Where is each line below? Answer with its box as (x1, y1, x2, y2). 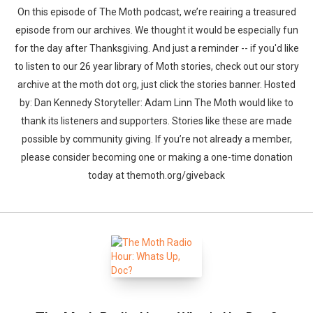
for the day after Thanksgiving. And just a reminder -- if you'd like (14, 43, 299, 54)
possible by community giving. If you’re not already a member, (21, 133, 292, 145)
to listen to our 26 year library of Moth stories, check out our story (14, 61, 299, 72)
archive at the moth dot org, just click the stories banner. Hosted (17, 79, 296, 90)
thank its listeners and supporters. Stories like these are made (21, 115, 292, 126)
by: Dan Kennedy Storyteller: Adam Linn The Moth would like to (20, 97, 293, 108)
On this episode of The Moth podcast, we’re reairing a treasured (17, 6, 296, 17)
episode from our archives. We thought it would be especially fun (15, 24, 298, 36)
